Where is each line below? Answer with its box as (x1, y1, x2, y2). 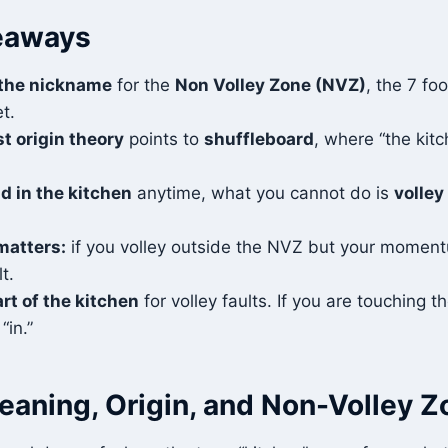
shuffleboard (204, 128, 314, 149)
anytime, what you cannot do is (132, 182, 394, 203)
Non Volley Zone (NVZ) (175, 74, 366, 95)
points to (124, 128, 204, 149)
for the (112, 74, 175, 95)
